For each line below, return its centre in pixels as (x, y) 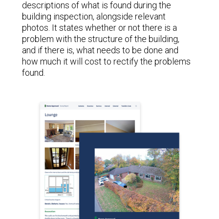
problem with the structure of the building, (100, 39)
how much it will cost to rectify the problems (106, 61)
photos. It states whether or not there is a (99, 27)
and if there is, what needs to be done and (100, 50)
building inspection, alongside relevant (94, 16)
